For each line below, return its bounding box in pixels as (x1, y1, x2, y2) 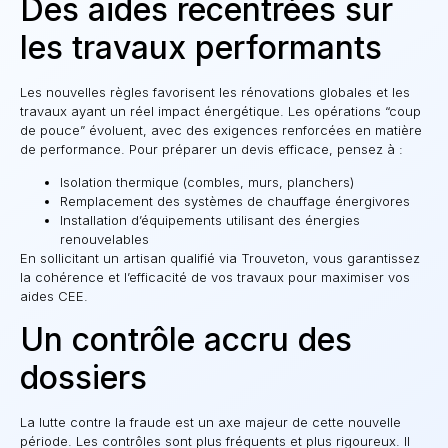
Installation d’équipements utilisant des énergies (60, 212, 360, 229)
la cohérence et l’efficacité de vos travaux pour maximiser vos (20, 269, 410, 286)
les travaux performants (20, 27, 382, 67)
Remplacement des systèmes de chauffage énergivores (60, 193, 410, 210)
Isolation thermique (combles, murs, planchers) (60, 174, 354, 191)
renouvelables (60, 231, 149, 248)
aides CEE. (20, 288, 88, 305)
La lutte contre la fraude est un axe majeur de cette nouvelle (20, 413, 401, 430)
